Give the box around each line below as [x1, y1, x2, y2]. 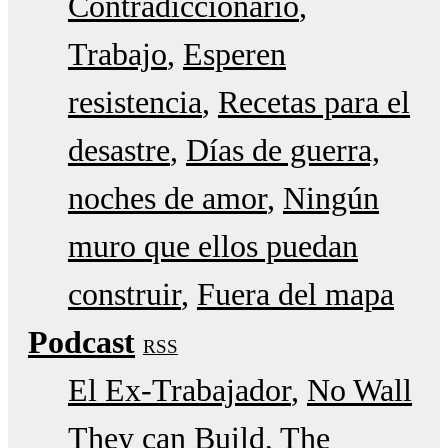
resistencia [68, 83, 202, 120]
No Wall [307, 371, 412, 408]
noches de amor [68, 179, 267, 216]
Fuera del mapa [197, 275, 394, 312]
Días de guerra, [186, 131, 380, 168]
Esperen [183, 35, 286, 72]
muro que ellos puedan [68, 227, 358, 264]
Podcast [28, 323, 135, 360]
